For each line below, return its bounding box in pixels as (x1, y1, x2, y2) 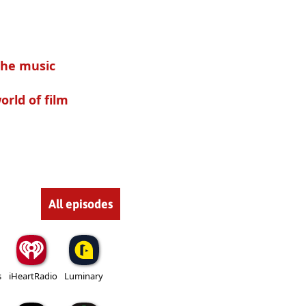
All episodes (48, 196, 113, 211)
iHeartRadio (8, 269, 57, 282)
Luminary (64, 269, 103, 282)
